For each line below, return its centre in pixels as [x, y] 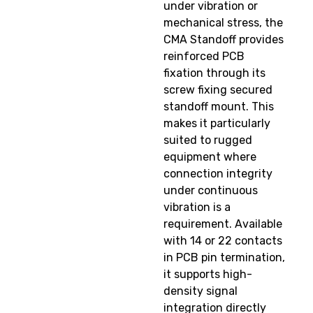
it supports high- [208, 275]
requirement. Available [223, 224]
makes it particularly [217, 124]
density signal [201, 291]
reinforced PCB [204, 57]
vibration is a [197, 208]
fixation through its [214, 73]
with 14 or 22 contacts [223, 241]
